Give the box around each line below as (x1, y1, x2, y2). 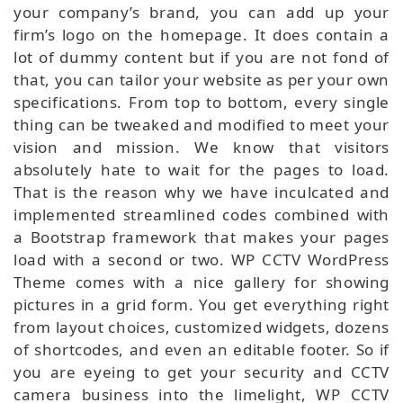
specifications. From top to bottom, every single (13, 91, 390, 112)
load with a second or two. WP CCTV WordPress (13, 248, 390, 270)
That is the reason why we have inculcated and (13, 181, 390, 202)
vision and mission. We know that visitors (13, 136, 390, 157)
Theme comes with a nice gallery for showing (13, 271, 390, 292)
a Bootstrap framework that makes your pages (13, 226, 390, 247)
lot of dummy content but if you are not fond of (13, 46, 390, 67)
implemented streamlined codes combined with (13, 203, 390, 225)
